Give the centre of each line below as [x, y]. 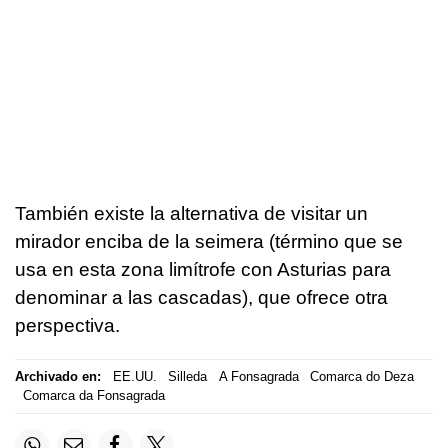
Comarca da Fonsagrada [93, 396]
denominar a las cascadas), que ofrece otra [201, 297]
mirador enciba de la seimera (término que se [209, 241]
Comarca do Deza [362, 377]
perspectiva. [67, 325]
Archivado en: [58, 377]
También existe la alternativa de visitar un [191, 213]
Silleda [187, 377]
